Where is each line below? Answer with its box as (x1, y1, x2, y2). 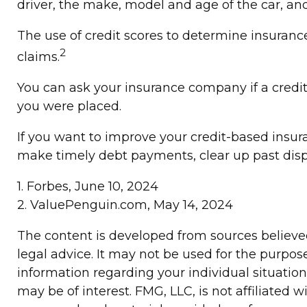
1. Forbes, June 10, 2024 (17, 179, 158, 195)
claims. (17, 49, 60, 65)
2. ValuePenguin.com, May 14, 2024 (17, 197, 233, 213)
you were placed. (17, 99, 121, 114)
